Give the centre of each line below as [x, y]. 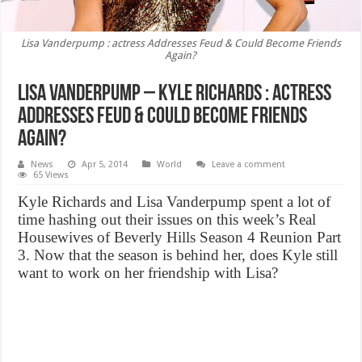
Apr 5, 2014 [105, 165]
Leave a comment [249, 165]
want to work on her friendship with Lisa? [148, 273]
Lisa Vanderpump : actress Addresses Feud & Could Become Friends [181, 44]
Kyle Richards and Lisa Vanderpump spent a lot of [175, 202]
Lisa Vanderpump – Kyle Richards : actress [175, 95]
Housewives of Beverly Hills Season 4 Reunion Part [180, 238]
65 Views [51, 175]
